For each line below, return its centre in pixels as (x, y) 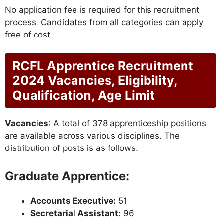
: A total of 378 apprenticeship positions (127, 124)
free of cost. (29, 34)
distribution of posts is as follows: (72, 148)
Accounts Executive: (73, 201)
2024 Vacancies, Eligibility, (95, 81)
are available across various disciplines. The (92, 136)
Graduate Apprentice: (67, 176)
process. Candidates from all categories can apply (104, 22)
